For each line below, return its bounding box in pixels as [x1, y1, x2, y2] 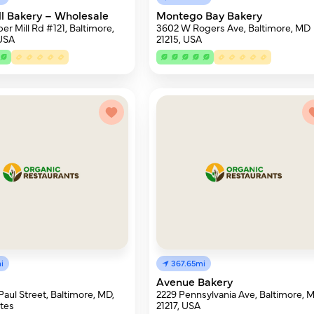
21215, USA [156, 32, 203, 46]
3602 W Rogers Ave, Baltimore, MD [156, 20, 311, 34]
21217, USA [156, 298, 201, 312]
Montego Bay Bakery [156, 7, 263, 22]
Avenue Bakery [156, 273, 233, 289]
